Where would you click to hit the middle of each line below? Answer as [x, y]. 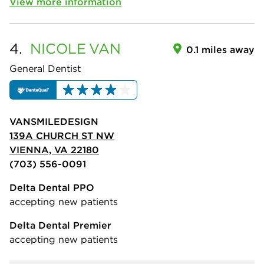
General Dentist [45, 69]
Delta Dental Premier [60, 225]
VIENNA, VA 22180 [54, 149]
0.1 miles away [220, 50]
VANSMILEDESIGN [54, 121]
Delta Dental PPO [52, 187]
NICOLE [58, 49]
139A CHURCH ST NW [62, 135]
